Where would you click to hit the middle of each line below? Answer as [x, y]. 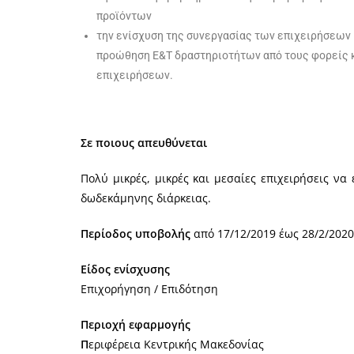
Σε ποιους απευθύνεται [144, 142]
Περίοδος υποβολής [137, 233]
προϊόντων [124, 15]
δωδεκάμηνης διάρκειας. [146, 198]
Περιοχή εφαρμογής [136, 324]
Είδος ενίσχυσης [125, 269]
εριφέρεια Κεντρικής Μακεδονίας [176, 344]
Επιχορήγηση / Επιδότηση [149, 288]
